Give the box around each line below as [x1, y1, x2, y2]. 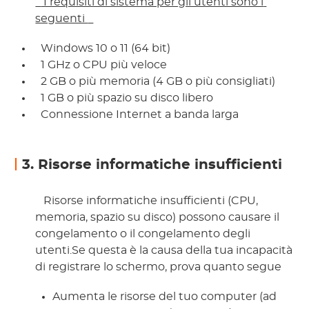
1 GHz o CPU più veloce [38, 59, 170, 71]
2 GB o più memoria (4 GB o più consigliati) [38, 76, 279, 88]
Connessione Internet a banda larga [38, 109, 242, 121]
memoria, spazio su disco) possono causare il [35, 212, 280, 223]
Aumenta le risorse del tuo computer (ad [52, 291, 277, 303]
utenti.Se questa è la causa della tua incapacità [35, 245, 293, 257]
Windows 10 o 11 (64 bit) [38, 43, 174, 54]
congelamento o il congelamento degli [35, 228, 251, 240]
